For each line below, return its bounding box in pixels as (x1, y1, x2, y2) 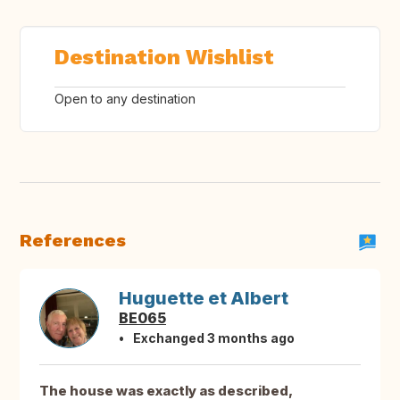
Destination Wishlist (54, 45, 274, 71)
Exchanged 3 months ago (133, 330, 295, 346)
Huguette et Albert (119, 287, 288, 310)
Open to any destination (54, 91, 196, 107)
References (20, 229, 126, 252)
